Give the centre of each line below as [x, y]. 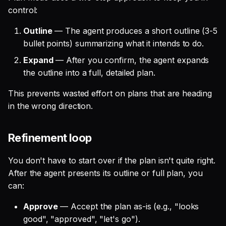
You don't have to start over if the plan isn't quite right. [112, 160]
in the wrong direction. [51, 106]
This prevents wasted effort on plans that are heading [110, 93]
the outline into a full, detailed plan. [89, 73]
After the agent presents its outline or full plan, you [105, 173]
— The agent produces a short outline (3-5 [135, 31]
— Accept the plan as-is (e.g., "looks [128, 206]
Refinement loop [50, 138]
